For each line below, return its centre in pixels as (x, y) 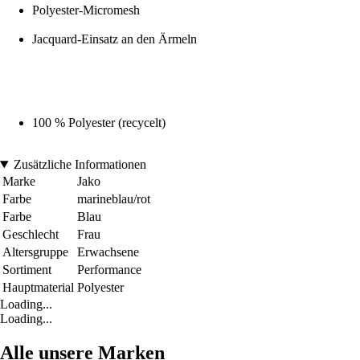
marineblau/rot (114, 199)
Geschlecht (31, 235)
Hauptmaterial (38, 288)
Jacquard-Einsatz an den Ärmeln (115, 39)
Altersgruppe (35, 252)
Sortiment (27, 270)
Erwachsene (108, 252)
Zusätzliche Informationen (80, 165)
